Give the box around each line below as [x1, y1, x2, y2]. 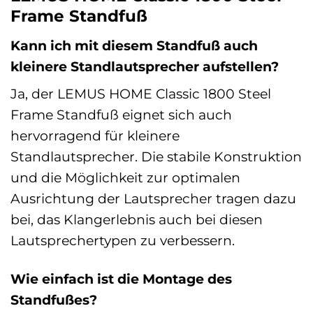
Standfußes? [10, 291, 97, 309]
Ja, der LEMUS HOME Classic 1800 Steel [10, 85, 271, 103]
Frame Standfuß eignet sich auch [10, 106, 232, 124]
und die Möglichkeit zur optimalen [10, 169, 240, 187]
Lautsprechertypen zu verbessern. [10, 232, 235, 249]
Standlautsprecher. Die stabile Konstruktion [10, 148, 302, 166]
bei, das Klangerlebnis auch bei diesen [10, 211, 263, 228]
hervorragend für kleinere [10, 127, 180, 145]
